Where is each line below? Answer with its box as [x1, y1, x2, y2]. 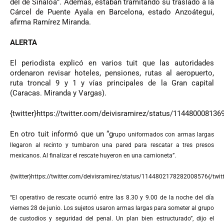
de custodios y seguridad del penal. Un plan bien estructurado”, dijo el [10, 214, 214, 222]
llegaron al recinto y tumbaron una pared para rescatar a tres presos [10, 141, 214, 148]
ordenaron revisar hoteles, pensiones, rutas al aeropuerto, [10, 68, 214, 77]
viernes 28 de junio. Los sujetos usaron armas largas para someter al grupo [10, 204, 214, 211]
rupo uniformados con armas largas [113, 130, 214, 138]
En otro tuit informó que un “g [10, 129, 113, 138]
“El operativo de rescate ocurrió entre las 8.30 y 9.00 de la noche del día [10, 193, 214, 201]
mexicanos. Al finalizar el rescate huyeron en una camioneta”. [10, 151, 177, 159]
